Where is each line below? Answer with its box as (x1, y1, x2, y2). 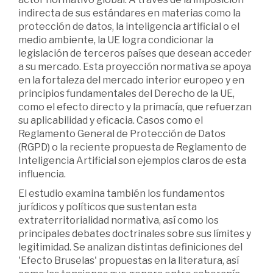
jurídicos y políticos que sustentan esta (18, 201, 197, 213)
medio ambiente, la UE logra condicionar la (18, 34, 213, 46)
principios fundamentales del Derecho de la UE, (18, 88, 235, 100)
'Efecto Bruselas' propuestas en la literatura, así (18, 255, 239, 267)
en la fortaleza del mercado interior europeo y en (18, 74, 244, 87)
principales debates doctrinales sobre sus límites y (18, 228, 251, 240)
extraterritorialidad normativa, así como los (18, 214, 219, 227)
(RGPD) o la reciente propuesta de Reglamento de (18, 141, 247, 154)
